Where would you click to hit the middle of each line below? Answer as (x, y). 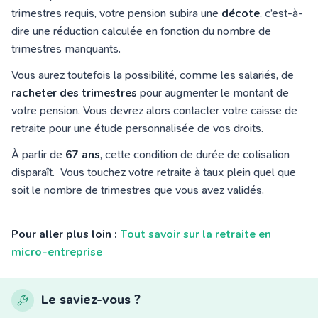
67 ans (83, 155)
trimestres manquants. (69, 49)
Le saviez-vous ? (91, 300)
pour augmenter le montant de (213, 93)
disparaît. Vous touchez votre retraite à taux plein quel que (154, 172)
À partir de (38, 155)
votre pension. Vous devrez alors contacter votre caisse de (154, 111)
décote (241, 13)
